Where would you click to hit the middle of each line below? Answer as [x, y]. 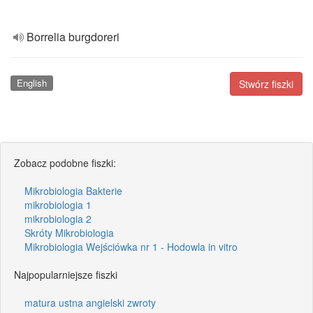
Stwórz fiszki [266, 84]
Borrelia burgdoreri [73, 37]
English [31, 83]
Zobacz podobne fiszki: [65, 162]
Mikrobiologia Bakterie [73, 190]
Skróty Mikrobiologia [69, 232]
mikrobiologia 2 [58, 218]
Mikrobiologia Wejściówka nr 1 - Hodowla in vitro [131, 246]
